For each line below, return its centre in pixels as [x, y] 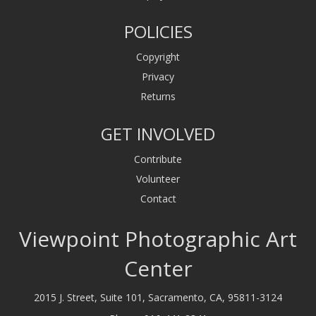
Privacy [158, 76]
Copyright [158, 56]
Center [158, 268]
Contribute [158, 159]
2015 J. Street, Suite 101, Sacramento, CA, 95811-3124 [158, 297]
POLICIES [158, 31]
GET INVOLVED [158, 133]
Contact [158, 198]
